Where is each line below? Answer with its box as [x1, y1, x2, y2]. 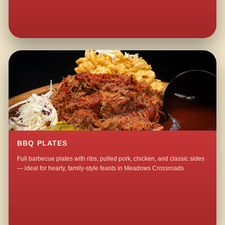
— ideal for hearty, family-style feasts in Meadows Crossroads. [17, 165, 186, 172]
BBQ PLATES [17, 140, 68, 148]
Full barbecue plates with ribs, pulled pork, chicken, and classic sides [17, 155, 205, 163]
